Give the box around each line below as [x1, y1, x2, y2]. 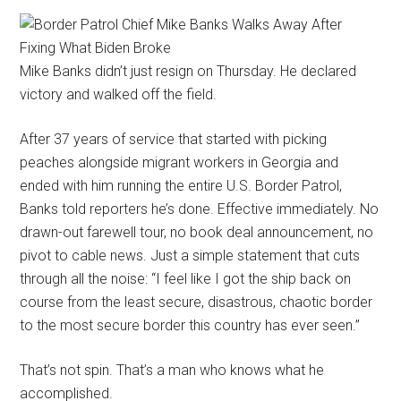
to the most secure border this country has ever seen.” [20, 316, 361, 334]
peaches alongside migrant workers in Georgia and [20, 153, 339, 171]
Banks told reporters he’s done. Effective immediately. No [20, 200, 380, 218]
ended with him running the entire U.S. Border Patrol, [20, 176, 343, 194]
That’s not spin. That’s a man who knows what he [20, 361, 325, 379]
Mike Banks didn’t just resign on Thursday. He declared [20, 62, 357, 80]
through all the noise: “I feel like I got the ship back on [20, 269, 352, 287]
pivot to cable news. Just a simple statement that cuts [20, 246, 361, 264]
